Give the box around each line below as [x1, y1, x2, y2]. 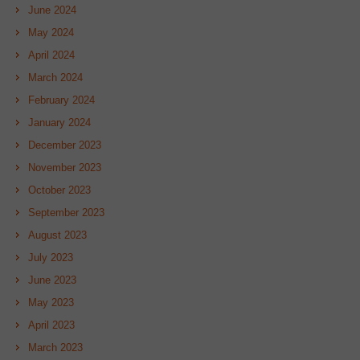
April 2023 [28, 319, 75, 331]
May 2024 [28, 27, 74, 39]
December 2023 [28, 139, 101, 151]
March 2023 [28, 342, 83, 354]
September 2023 [28, 207, 104, 219]
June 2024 [28, 4, 76, 16]
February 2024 [28, 94, 95, 106]
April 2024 [28, 49, 75, 61]
